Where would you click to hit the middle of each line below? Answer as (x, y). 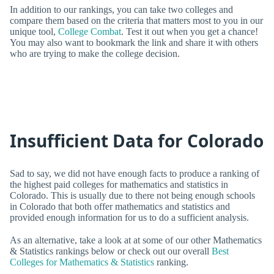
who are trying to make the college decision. (95, 53)
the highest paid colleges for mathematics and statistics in (119, 184)
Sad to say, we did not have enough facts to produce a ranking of (135, 173)
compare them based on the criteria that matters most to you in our (136, 20)
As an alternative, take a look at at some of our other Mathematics (136, 240)
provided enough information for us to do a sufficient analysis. (129, 217)
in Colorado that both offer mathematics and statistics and (120, 206)
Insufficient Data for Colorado (137, 140)
